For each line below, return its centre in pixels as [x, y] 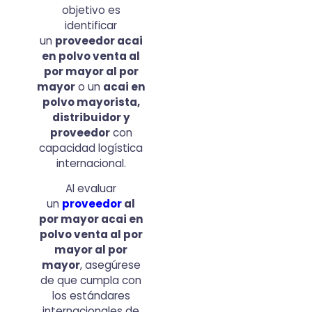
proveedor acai [99, 41]
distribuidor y [91, 118]
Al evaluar [91, 189]
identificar [91, 26]
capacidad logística [91, 148]
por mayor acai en [91, 219]
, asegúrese [110, 265]
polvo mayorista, [91, 102]
